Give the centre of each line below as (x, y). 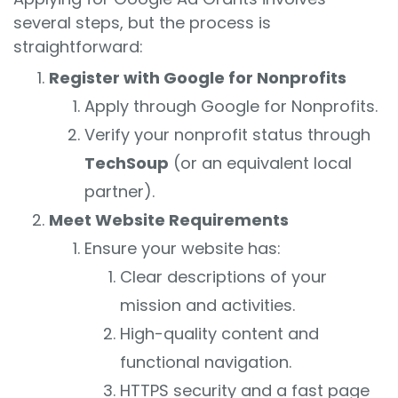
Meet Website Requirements (169, 220)
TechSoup (127, 163)
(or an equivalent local (260, 163)
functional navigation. (206, 362)
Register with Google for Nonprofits (198, 78)
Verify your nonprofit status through (227, 135)
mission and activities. (207, 306)
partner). (119, 192)
